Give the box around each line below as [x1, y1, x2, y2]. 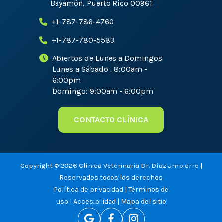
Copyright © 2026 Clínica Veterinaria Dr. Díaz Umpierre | [20, 161, 202, 170]
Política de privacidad [54, 185, 123, 194]
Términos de [128, 185, 168, 194]
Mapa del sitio [120, 197, 166, 206]
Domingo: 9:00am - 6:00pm [52, 86, 153, 96]
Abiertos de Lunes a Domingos [52, 54, 162, 63]
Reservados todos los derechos [59, 173, 163, 182]
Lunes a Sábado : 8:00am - [52, 64, 147, 74]
